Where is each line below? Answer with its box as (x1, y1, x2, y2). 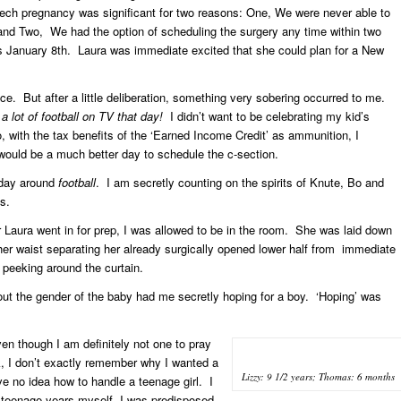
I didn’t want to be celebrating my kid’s (166, 107, 370, 124)
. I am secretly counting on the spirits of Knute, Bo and (96, 173, 384, 191)
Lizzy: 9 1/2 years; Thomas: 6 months (242, 369, 396, 383)
